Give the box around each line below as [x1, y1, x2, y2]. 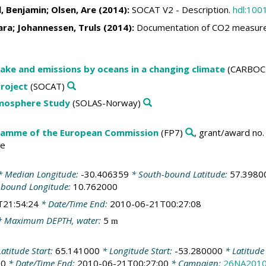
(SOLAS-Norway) [69, 97, 141, 109]
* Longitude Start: [99, 244, 175, 256]
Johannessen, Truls [17, 21, 101, 33]
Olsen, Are [50, 4, 96, 15]
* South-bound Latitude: [128, 168, 230, 180]
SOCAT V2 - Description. [129, 4, 233, 15]
